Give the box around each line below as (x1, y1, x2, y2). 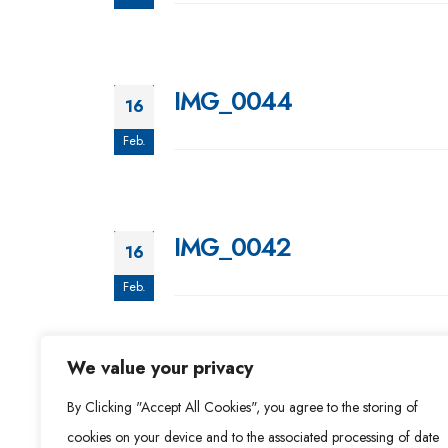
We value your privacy (67, 355, 253, 381)
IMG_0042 (174, 228, 291, 265)
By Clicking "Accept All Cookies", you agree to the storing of (67, 397, 418, 417)
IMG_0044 (174, 82, 292, 119)
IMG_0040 (174, 374, 291, 411)
